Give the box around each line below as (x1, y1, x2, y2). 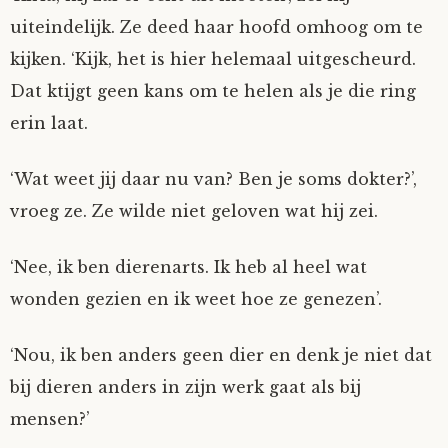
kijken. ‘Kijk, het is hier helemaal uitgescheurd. (10, 49, 416, 69)
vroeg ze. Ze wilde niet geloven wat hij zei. (10, 201, 378, 221)
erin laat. (10, 113, 88, 133)
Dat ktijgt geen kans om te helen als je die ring (10, 81, 416, 101)
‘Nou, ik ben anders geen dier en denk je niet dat (10, 345, 432, 365)
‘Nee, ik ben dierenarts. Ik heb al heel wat (10, 257, 367, 277)
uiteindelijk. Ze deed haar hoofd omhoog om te (10, 17, 423, 37)
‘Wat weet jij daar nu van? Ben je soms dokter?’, (10, 169, 417, 189)
